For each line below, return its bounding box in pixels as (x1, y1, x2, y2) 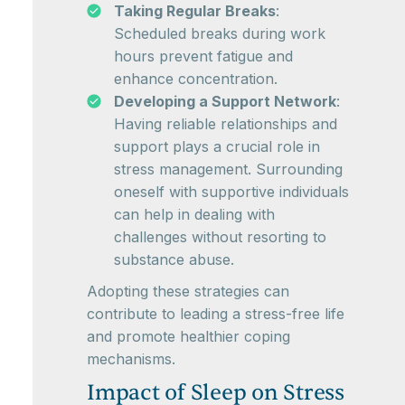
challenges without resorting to (114, 228, 326, 246)
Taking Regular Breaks (114, 2, 276, 20)
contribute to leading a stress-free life (87, 305, 344, 323)
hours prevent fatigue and (114, 47, 293, 65)
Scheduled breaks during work (114, 24, 325, 42)
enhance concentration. (114, 70, 278, 88)
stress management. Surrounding (114, 160, 343, 178)
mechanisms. (87, 350, 175, 368)
